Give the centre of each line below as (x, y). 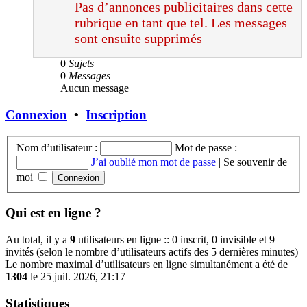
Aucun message (95, 88)
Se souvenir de (255, 162)
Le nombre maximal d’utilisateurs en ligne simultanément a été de (147, 264)
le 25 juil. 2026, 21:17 (76, 276)
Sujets (81, 64)
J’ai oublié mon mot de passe (153, 162)
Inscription (116, 115)
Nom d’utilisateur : (57, 147)
